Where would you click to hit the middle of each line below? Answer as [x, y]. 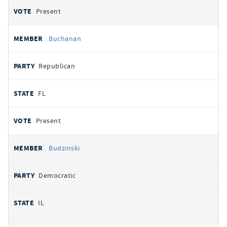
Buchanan [65, 39]
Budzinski [64, 148]
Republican [57, 66]
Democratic [57, 175]
